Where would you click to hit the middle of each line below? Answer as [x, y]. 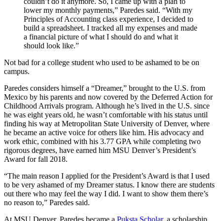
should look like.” [51, 45]
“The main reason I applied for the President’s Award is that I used [107, 176]
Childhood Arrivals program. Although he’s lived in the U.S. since [107, 106]
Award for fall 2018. [36, 159]
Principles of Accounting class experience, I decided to [109, 19]
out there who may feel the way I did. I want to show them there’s [106, 193]
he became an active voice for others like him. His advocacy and [104, 132]
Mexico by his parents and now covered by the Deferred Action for [108, 97]
